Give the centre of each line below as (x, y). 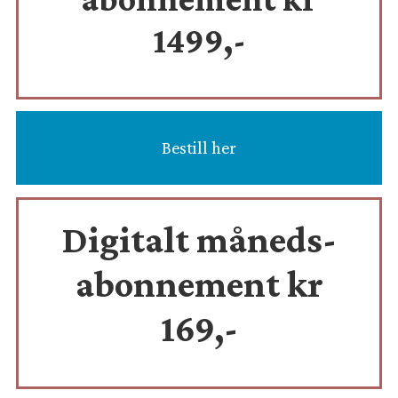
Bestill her (199, 148)
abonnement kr (199, 284)
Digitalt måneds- (199, 240)
